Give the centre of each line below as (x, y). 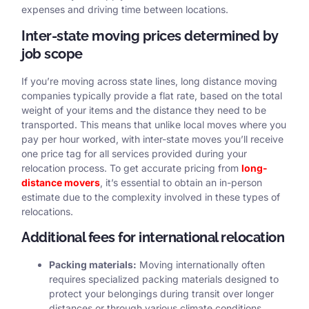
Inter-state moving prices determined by (150, 36)
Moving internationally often (201, 265)
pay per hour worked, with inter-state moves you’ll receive (152, 139)
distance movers (61, 182)
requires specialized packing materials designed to (164, 279)
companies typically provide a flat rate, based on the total (152, 95)
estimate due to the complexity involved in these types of (151, 197)
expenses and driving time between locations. (125, 10)
